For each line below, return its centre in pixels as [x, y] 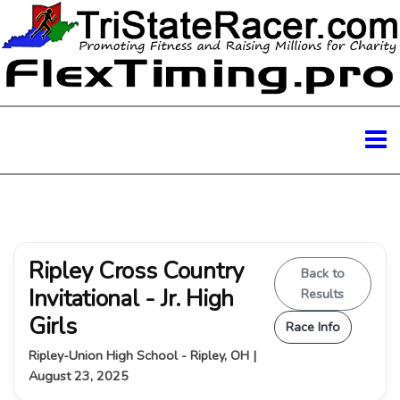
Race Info [312, 326]
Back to [322, 273]
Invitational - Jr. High [132, 298]
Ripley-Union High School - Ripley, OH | [142, 355]
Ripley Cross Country [136, 271]
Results [323, 293]
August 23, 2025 [79, 375]
